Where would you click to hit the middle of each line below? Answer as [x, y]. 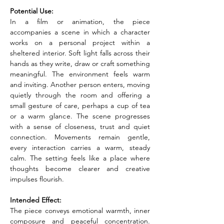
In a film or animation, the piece [80, 21]
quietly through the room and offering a [80, 95]
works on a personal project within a [80, 42]
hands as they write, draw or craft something [80, 63]
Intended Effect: [36, 200]
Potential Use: [32, 11]
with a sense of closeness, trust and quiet [80, 126]
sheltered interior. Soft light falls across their [80, 53]
